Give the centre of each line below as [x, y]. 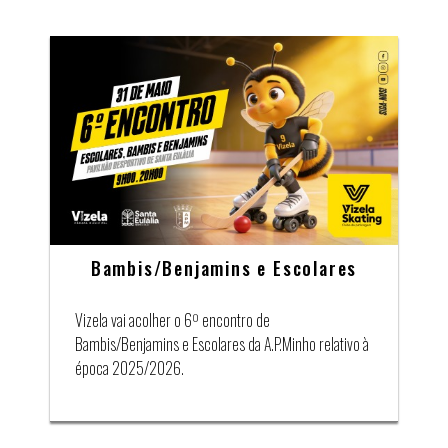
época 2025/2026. [129, 367]
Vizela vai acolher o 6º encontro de [172, 319]
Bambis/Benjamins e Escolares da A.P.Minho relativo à [222, 343]
